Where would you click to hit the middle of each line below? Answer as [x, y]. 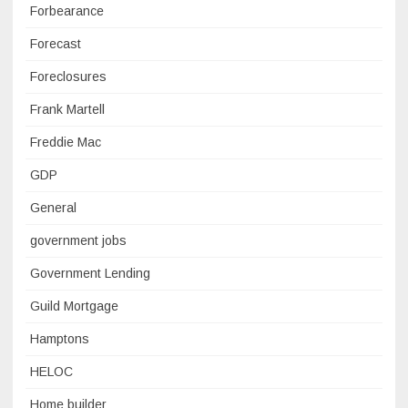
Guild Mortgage [74, 306]
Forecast [56, 43]
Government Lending [90, 273]
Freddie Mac [66, 142]
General [53, 207]
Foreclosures [68, 76]
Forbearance [67, 10]
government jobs [78, 240]
